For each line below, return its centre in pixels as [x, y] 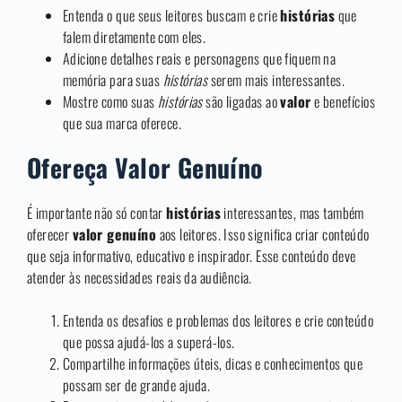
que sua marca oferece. [122, 123]
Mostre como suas [111, 102]
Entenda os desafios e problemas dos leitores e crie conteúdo [218, 321]
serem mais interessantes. [276, 80]
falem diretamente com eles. [135, 37]
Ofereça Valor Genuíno [145, 168]
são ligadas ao [241, 102]
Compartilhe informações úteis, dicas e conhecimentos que [213, 364]
